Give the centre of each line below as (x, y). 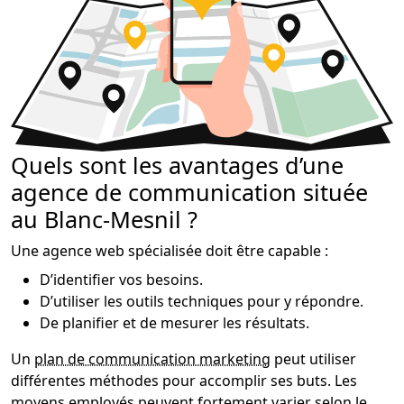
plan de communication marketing (152, 358)
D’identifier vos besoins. (121, 279)
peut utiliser (313, 358)
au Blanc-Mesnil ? (104, 219)
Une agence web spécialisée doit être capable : (170, 250)
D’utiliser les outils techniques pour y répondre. (202, 301)
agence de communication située (189, 192)
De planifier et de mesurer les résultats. (174, 322)
